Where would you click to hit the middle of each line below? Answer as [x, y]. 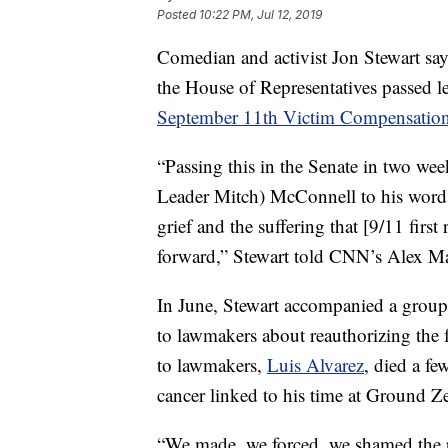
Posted [178, 15]
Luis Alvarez [315, 364]
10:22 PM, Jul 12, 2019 [260, 15]
